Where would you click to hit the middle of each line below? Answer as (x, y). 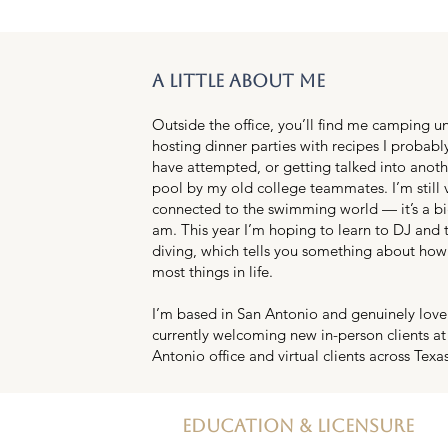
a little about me (238, 80)
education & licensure (298, 425)
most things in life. (212, 271)
